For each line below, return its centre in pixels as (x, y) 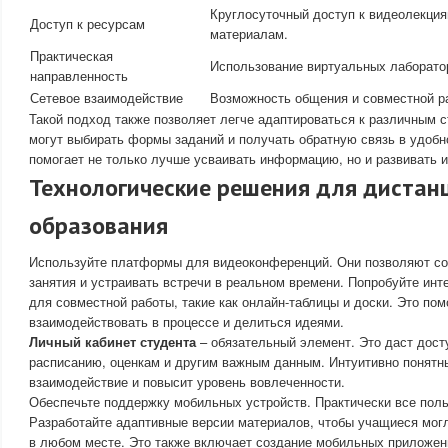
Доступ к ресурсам (87, 23)
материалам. (249, 33)
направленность (79, 75)
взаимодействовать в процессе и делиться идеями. (186, 321)
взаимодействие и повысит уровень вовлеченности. (187, 381)
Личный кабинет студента (112, 341)
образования (98, 225)
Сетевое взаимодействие (106, 97)
